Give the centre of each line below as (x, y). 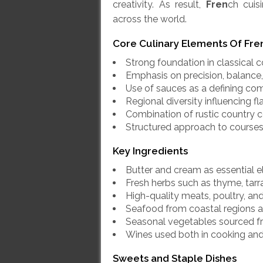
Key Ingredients (150, 151)
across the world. (150, 19)
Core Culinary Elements (170, 44)
